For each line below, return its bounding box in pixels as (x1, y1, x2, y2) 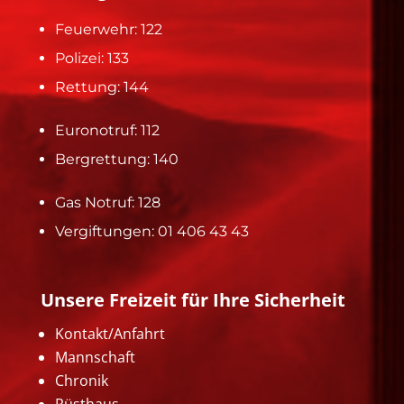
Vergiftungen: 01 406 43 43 (54, 222, 249, 240)
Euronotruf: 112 (54, 121, 160, 139)
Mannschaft (54, 346, 135, 367)
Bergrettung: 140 (54, 150, 179, 168)
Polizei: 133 (54, 49, 129, 67)
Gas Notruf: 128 (54, 193, 161, 211)
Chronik (54, 370, 108, 390)
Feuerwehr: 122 (54, 20, 162, 38)
